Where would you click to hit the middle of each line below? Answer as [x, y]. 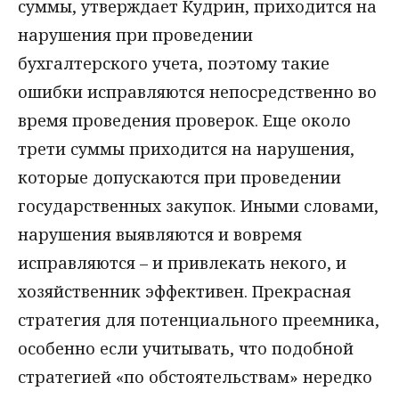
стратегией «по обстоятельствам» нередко [195, 376]
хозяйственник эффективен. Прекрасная [184, 291]
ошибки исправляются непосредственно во [197, 91]
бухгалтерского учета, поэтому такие [174, 63]
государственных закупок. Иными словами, [198, 205]
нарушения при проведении [135, 34]
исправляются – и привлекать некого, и [182, 262]
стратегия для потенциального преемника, [199, 319]
